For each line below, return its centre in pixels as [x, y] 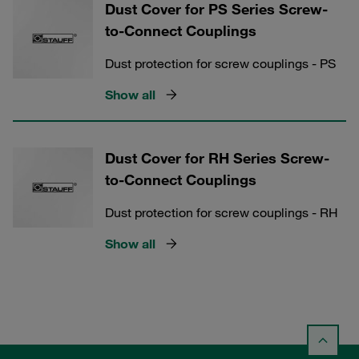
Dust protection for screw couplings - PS [220, 63]
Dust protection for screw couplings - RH [222, 212]
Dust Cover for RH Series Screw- [217, 158]
